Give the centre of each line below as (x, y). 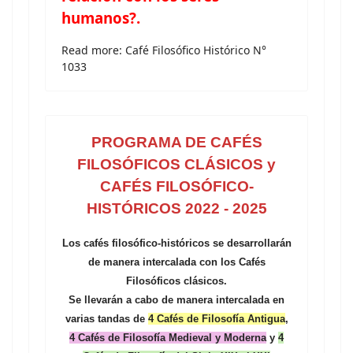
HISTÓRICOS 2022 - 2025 (176, 208)
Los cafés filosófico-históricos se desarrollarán (176, 243)
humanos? (99, 18)
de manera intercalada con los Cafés (176, 262)
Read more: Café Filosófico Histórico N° (164, 50)
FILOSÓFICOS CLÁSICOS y (176, 164)
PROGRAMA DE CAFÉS (176, 142)
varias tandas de (106, 319)
